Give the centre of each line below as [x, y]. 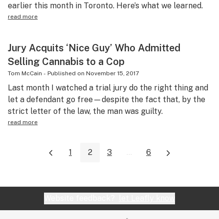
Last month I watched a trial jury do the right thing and [108, 88]
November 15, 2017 [112, 73]
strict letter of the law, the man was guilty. [85, 111]
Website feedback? [81, 198]
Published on [66, 73]
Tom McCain [25, 73]
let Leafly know [147, 198]
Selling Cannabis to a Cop [66, 62]
